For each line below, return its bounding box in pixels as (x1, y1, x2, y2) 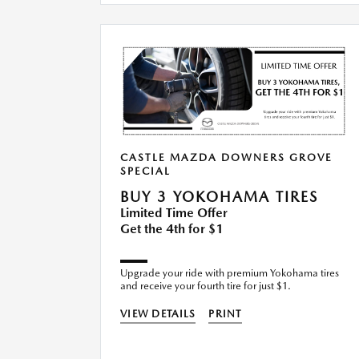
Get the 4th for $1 (120, 221, 224, 237)
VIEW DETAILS (120, 308, 196, 321)
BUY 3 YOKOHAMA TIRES (120, 188, 318, 206)
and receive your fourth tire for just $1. (120, 280, 291, 292)
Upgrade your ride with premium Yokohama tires (120, 267, 339, 280)
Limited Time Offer (120, 205, 228, 221)
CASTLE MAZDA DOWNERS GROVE (120, 151, 333, 164)
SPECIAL (120, 165, 171, 178)
